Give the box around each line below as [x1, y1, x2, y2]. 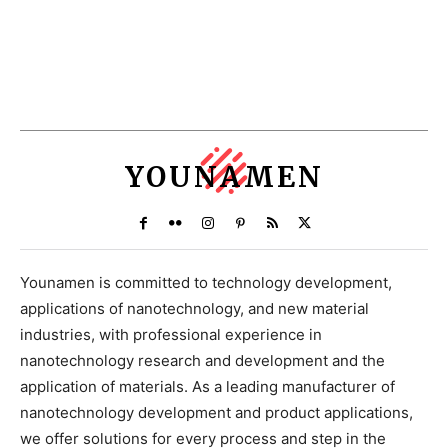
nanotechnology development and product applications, [20, 403, 413, 423]
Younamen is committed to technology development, [20, 273, 392, 293]
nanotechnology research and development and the [20, 351, 385, 371]
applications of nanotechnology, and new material [20, 299, 369, 319]
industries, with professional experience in [20, 325, 322, 345]
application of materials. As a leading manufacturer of [20, 377, 395, 397]
